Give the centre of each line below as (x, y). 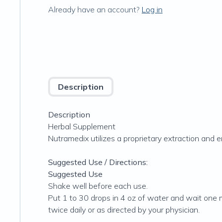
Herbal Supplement (82, 126)
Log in (152, 9)
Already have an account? (94, 9)
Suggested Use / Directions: (98, 162)
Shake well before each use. (98, 186)
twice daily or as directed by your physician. (124, 210)
